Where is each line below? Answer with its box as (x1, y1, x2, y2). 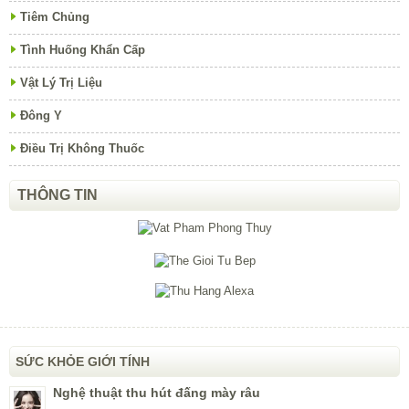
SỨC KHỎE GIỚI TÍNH (16, 354, 150, 370)
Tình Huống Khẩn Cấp (20, 43, 145, 58)
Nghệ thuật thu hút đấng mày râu (53, 385, 260, 401)
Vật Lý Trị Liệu (20, 76, 102, 90)
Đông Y (20, 109, 62, 123)
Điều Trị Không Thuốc (20, 142, 144, 156)
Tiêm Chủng (20, 10, 89, 25)
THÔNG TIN (17, 187, 98, 204)
